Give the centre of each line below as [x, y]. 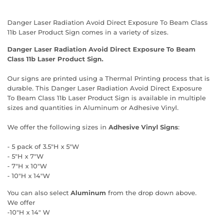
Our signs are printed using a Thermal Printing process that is [109, 78]
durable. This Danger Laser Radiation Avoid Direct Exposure [105, 88]
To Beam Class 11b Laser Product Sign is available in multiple [107, 98]
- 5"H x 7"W [26, 156]
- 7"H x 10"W [27, 166]
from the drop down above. [153, 192]
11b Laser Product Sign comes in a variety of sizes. [89, 32]
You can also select [39, 192]
